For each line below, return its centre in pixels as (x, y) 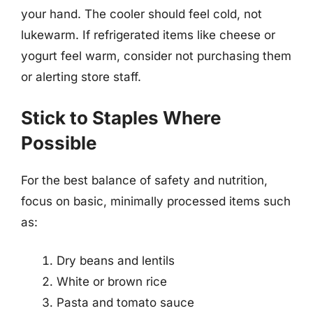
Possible (59, 143)
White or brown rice (112, 282)
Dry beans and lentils (116, 261)
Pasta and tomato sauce (125, 303)
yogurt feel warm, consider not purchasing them (156, 56)
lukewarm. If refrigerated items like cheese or (148, 35)
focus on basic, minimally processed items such (156, 201)
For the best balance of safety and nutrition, (144, 180)
